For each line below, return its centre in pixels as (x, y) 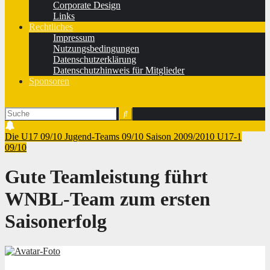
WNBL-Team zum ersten (108, 199)
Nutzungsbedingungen (96, 49)
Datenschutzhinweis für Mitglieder (119, 70)
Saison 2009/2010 (181, 137)
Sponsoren (49, 81)
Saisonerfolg (56, 221)
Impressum (74, 38)
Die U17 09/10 (35, 137)
